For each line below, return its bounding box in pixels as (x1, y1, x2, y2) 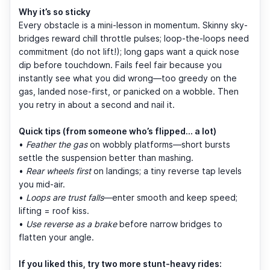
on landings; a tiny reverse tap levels (91, 165, 242, 176)
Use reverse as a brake (26, 218, 117, 229)
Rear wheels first (26, 165, 91, 176)
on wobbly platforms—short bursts (87, 139, 230, 149)
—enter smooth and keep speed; (104, 192, 237, 202)
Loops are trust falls (26, 192, 104, 202)
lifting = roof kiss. (19, 205, 89, 216)
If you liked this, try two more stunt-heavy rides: (19, 258, 222, 269)
